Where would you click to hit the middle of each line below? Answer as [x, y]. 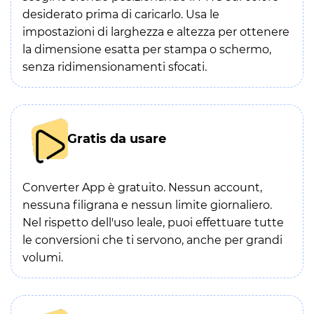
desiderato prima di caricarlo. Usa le [121, 14]
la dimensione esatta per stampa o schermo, [147, 49]
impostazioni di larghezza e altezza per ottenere [156, 32]
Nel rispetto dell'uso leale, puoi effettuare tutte [153, 223]
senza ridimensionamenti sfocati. [115, 67]
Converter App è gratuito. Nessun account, [142, 187]
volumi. [43, 258]
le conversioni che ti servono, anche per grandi [152, 240]
